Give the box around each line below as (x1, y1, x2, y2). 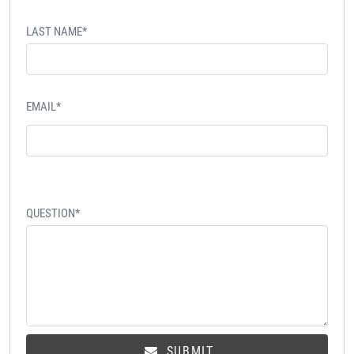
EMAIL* (26, 100, 61, 115)
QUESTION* (26, 206, 80, 221)
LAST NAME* (26, 24, 87, 40)
